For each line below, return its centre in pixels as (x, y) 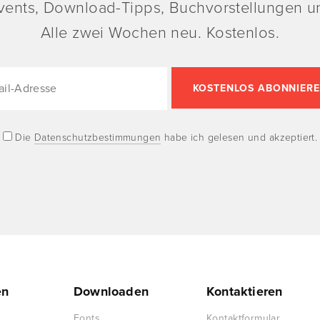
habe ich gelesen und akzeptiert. (239, 137)
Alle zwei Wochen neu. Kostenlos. (160, 33)
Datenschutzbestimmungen (97, 137)
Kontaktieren (245, 291)
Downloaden (111, 291)
